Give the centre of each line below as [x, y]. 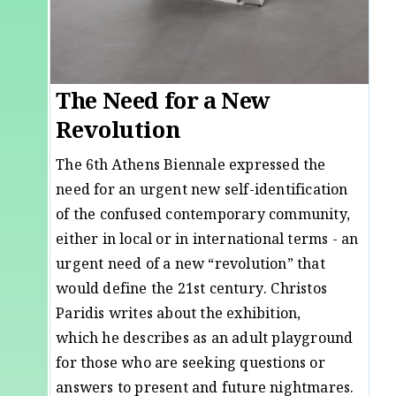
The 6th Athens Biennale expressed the [191, 167]
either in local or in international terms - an [207, 241]
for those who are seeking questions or [190, 365]
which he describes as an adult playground [205, 340]
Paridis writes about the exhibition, [179, 315]
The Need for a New [163, 104]
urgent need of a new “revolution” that [190, 266]
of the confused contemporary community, [203, 216]
